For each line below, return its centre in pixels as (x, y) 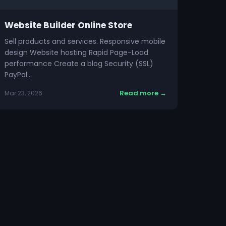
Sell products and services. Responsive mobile (85, 41)
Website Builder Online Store (68, 25)
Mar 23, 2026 (23, 93)
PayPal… (18, 75)
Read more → (143, 93)
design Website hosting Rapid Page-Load (76, 52)
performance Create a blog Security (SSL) (79, 64)
